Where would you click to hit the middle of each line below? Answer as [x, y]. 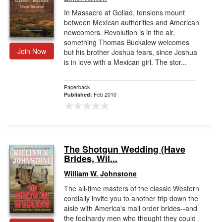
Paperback [77, 87]
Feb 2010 [105, 94]
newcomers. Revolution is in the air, [119, 32]
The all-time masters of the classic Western [132, 188]
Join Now [32, 51]
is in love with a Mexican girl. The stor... [125, 62]
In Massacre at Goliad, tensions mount [124, 12]
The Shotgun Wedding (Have [125, 149]
